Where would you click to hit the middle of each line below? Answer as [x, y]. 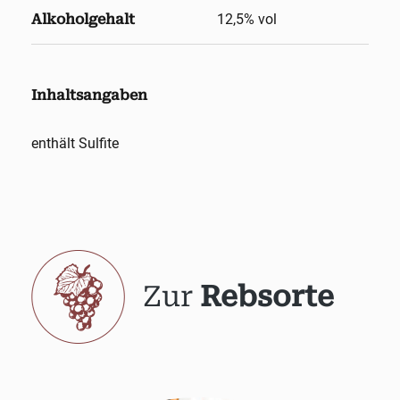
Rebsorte [267, 297]
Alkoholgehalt [83, 19]
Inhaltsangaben [89, 95]
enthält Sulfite [75, 143]
